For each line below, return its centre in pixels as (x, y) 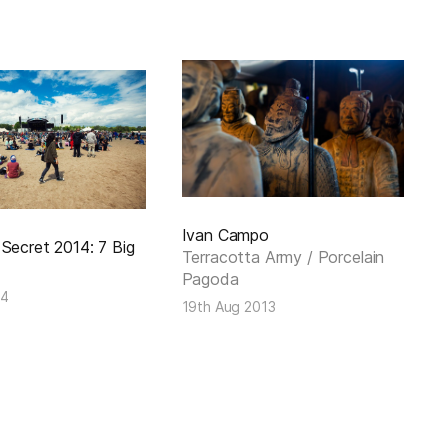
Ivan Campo (225, 235)
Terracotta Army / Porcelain (283, 257)
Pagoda (210, 279)
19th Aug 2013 (228, 307)
